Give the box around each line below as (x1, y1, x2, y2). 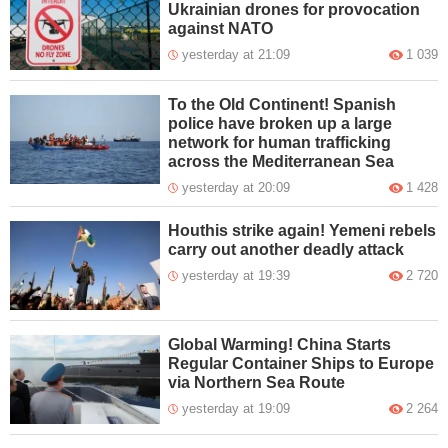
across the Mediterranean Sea (168, 152, 395, 170)
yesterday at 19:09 (182, 400, 291, 416)
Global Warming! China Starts (168, 335, 392, 353)
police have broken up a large (168, 114, 393, 132)
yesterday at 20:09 (182, 179, 291, 195)
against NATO (168, 19, 274, 37)
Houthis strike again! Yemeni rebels (168, 221, 437, 239)
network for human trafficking (168, 133, 392, 151)
